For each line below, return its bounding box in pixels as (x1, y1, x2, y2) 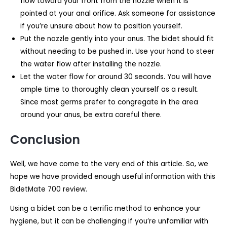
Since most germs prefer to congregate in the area (20, 97, 198, 107)
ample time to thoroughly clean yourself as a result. (20, 85, 199, 95)
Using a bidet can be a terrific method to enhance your (10, 204, 201, 214)
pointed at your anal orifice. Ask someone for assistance (20, 9, 215, 19)
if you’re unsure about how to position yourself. (20, 21, 182, 31)
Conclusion (10, 131, 80, 148)
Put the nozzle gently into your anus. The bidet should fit (20, 34, 214, 44)
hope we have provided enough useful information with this (10, 171, 215, 181)
